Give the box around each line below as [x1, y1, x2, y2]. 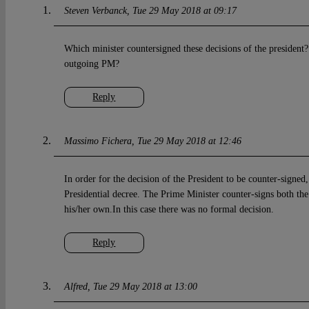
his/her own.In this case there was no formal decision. [63, 204, 274, 215]
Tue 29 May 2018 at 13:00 [92, 281, 197, 292]
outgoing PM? [63, 59, 119, 70]
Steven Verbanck [63, 6, 127, 17]
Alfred [63, 281, 88, 292]
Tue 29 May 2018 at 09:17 [132, 6, 237, 17]
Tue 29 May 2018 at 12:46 [137, 136, 241, 147]
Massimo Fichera [63, 136, 132, 147]
